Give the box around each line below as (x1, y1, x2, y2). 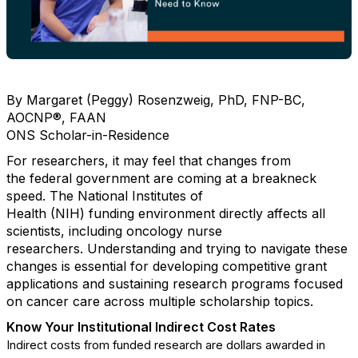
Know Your (6, 319, 78, 335)
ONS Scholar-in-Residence (6, 127, 169, 143)
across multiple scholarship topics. (104, 293, 313, 309)
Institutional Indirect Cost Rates (78, 319, 276, 335)
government (76, 170, 149, 186)
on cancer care (6, 293, 100, 309)
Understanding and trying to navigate (87, 241, 311, 257)
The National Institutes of (50, 188, 203, 204)
